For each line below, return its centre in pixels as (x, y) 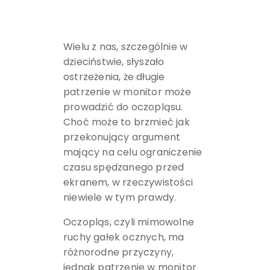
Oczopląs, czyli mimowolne (128, 222)
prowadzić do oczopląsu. (123, 107)
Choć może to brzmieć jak (126, 122)
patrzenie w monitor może (127, 92)
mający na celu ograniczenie (133, 152)
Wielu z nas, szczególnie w (125, 46)
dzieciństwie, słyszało (114, 61)
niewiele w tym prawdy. (120, 197)
